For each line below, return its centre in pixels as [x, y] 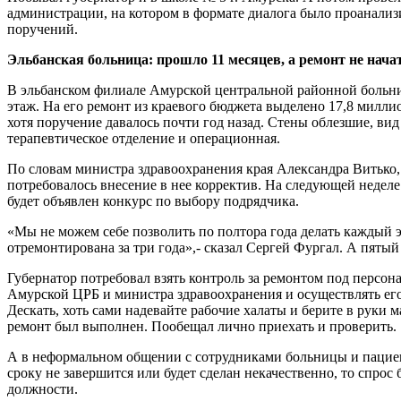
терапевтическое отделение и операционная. [144, 138]
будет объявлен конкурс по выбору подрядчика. [153, 200]
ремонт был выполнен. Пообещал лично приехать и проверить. [202, 326]
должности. [43, 388]
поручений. [43, 29]
